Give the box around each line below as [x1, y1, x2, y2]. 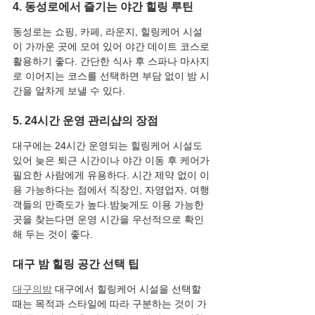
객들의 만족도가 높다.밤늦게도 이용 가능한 [13, 199, 207, 210]
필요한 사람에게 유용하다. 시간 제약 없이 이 [13, 169, 210, 181]
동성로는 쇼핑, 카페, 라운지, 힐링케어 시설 [13, 26, 202, 37]
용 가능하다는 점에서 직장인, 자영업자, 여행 [13, 184, 210, 195]
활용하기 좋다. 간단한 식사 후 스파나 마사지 [13, 56, 210, 67]
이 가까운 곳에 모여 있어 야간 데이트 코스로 [13, 41, 212, 52]
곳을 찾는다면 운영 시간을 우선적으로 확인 [13, 214, 204, 225]
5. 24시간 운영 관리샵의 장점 [13, 115, 158, 127]
